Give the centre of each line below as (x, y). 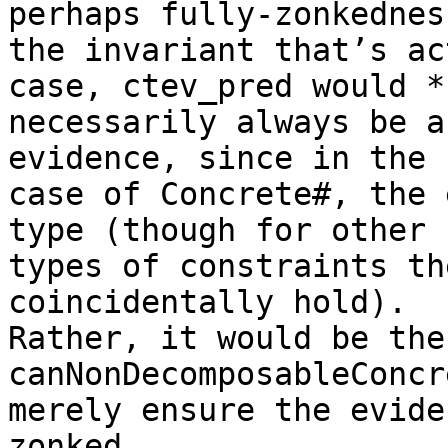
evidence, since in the (217, 158)
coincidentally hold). (207, 302)
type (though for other (217, 230)
